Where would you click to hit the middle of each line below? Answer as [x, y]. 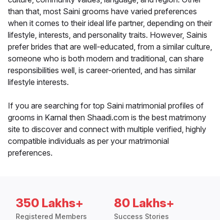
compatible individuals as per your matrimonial [88, 141]
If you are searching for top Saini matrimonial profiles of [106, 106]
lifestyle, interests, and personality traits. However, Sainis [108, 35]
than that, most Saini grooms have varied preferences [102, 12]
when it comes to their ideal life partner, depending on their [110, 23]
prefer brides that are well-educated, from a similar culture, [110, 47]
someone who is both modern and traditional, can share [106, 59]
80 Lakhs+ [144, 203]
